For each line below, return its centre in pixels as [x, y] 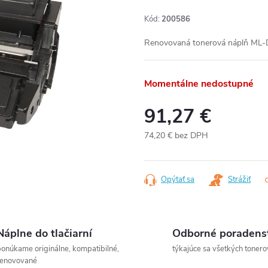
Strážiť [239, 179]
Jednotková [165, 148]
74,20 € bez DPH [176, 135]
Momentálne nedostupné [199, 84]
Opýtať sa [178, 179]
